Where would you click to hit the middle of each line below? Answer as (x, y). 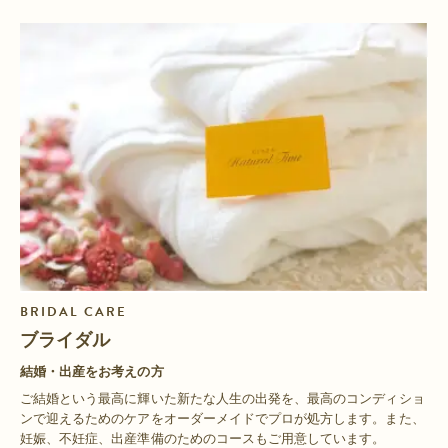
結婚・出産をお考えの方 (92, 370)
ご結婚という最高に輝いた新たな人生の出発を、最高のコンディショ (222, 397)
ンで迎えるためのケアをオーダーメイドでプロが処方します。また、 (222, 417)
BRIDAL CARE (73, 311)
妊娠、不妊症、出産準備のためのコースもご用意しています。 (203, 437)
